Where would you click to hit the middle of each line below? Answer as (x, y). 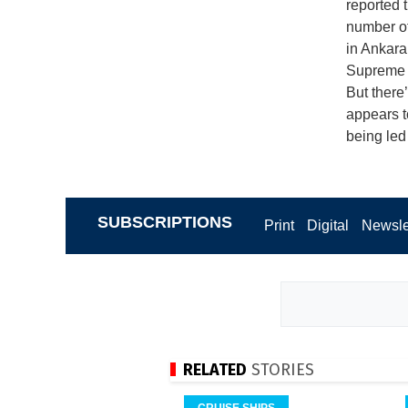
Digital (328, 225)
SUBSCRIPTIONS (165, 222)
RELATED (215, 369)
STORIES (280, 369)
